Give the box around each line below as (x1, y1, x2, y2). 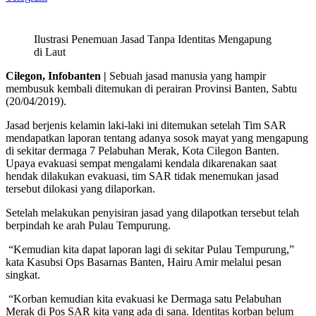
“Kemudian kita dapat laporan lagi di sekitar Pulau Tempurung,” (6, 243, 294, 255)
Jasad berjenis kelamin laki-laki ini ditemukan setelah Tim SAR (6, 119, 286, 131)
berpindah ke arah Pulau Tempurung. (6, 219, 171, 231)
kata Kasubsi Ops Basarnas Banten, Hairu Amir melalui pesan (6, 255, 281, 268)
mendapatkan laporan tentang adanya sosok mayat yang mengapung (6, 131, 308, 144)
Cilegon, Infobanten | (6, 69, 107, 82)
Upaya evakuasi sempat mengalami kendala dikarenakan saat (6, 157, 276, 169)
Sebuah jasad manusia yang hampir (107, 69, 266, 82)
